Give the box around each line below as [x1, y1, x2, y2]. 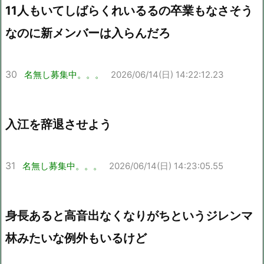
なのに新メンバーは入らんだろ [5, 25, 170, 40]
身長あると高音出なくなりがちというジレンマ [5, 208, 253, 223]
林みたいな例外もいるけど [5, 230, 147, 245]
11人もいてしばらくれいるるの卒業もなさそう [5, 3, 253, 18]
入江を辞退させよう [5, 117, 111, 131]
